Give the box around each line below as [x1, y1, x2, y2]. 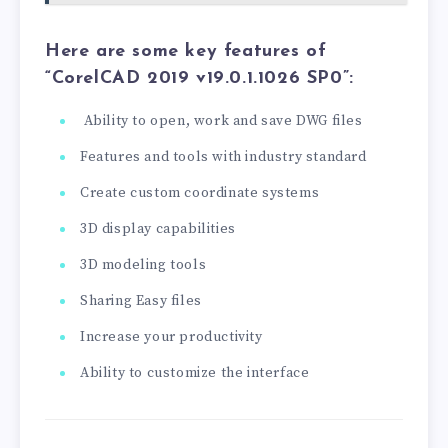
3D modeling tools [80, 255, 207, 274]
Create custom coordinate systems [80, 183, 320, 202]
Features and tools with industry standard [80, 147, 367, 166]
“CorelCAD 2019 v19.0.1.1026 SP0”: [45, 69, 354, 89]
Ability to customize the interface [80, 363, 310, 382]
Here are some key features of [45, 42, 327, 62]
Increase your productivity [80, 327, 263, 346]
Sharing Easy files [80, 291, 202, 310]
